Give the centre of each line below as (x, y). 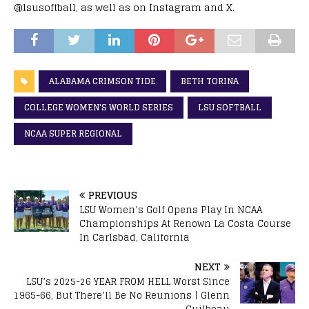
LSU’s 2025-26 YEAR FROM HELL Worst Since (128, 281)
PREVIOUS (113, 195)
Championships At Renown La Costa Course (185, 223)
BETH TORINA (210, 81)
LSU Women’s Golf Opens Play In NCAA (171, 210)
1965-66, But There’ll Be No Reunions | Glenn (122, 295)
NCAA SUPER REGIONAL (73, 133)
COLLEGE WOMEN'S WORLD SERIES (99, 107)
